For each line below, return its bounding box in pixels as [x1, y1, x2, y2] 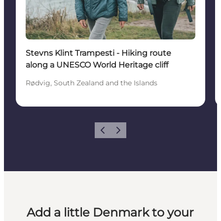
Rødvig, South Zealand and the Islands [26, 78, 157, 88]
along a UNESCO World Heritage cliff [26, 60, 168, 70]
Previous [96, 129, 123, 137]
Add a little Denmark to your [27, 205, 194, 220]
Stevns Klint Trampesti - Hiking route [26, 48, 171, 58]
